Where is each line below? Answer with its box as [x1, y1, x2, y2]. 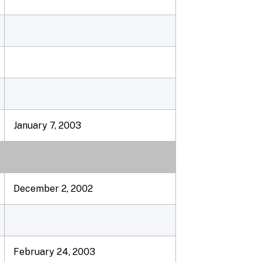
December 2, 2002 [13, 183, 93, 194]
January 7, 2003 [13, 120, 81, 131]
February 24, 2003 [13, 246, 95, 257]
